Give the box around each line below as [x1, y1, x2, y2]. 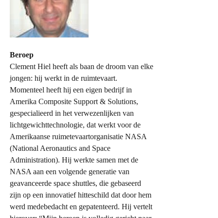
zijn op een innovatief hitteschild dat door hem [10, 191, 151, 199]
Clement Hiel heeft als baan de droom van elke [10, 62, 153, 71]
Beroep [10, 51, 34, 59]
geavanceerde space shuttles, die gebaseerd [10, 179, 141, 187]
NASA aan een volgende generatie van [10, 167, 129, 176]
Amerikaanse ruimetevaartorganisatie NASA [10, 132, 146, 141]
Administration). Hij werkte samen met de [10, 156, 138, 164]
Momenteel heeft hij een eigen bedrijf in [10, 86, 132, 94]
